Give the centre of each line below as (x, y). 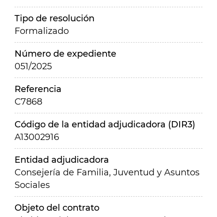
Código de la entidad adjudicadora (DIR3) (105, 124)
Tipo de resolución (54, 18)
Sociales (32, 185)
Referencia (38, 89)
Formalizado (42, 31)
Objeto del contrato (57, 208)
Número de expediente (65, 54)
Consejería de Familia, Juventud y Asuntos (107, 172)
